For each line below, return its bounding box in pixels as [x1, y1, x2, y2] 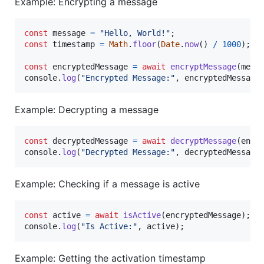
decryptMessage [170, 136, 236, 146]
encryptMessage [170, 62, 236, 72]
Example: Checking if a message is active [15, 178, 200, 190]
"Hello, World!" [100, 28, 170, 38]
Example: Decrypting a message [15, 104, 159, 116]
